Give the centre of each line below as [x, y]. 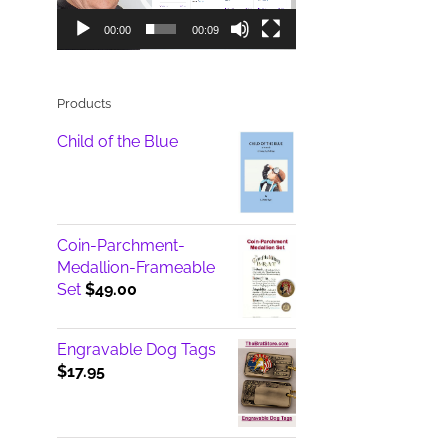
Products [83, 104]
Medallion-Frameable [135, 268]
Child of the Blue [117, 142]
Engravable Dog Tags [136, 350]
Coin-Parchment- [120, 246]
